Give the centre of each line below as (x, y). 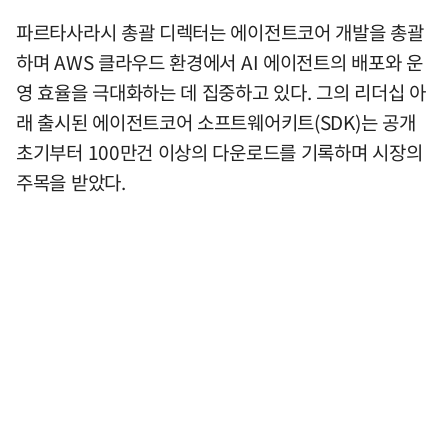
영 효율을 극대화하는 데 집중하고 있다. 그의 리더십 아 (221, 92)
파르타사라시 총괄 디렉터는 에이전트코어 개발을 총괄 (220, 32)
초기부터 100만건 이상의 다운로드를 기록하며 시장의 (219, 152)
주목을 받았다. (71, 182)
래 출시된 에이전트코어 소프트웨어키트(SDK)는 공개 (216, 122)
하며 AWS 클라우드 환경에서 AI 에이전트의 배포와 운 (219, 62)
